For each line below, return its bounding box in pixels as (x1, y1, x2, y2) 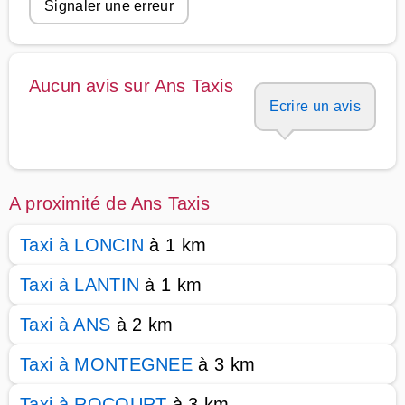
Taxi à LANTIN (20, 275, 140, 295)
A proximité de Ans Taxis (9, 193, 210, 213)
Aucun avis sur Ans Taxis (29, 76, 233, 96)
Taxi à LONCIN (20, 235, 145, 255)
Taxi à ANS (20, 315, 111, 334)
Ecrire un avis (268, 99, 361, 114)
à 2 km (110, 315, 174, 334)
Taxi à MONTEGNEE (20, 354, 193, 374)
